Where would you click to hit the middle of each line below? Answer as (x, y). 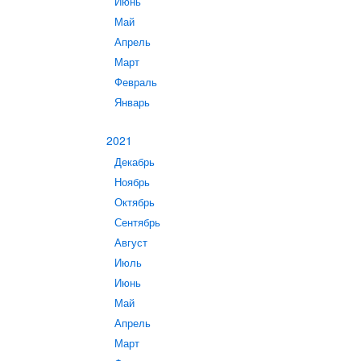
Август (131, 243)
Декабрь (135, 162)
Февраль (136, 82)
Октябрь (135, 202)
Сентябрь (137, 222)
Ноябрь (132, 182)
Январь (132, 102)
